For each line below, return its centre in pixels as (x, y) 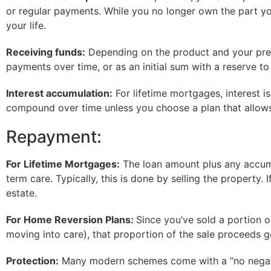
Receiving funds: (46, 52)
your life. (26, 25)
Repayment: (54, 137)
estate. (21, 193)
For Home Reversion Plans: (71, 220)
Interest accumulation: (59, 93)
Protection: (32, 261)
